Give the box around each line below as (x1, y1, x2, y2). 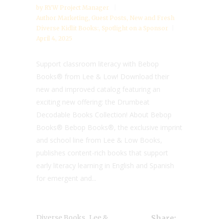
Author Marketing (36, 14, 88, 22)
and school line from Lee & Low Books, (36, 135, 162, 145)
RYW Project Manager (44, 4, 110, 12)
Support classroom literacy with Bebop (36, 59, 159, 69)
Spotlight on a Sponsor (102, 24, 168, 32)
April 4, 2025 (36, 35, 72, 43)
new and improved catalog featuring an (36, 85, 160, 94)
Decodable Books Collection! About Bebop (36, 110, 172, 120)
